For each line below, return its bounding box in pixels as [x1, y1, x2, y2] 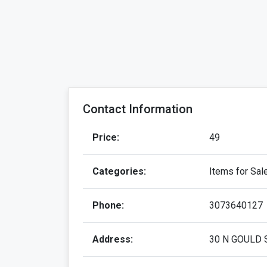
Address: [92, 234, 133, 246]
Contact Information [83, 102, 193, 117]
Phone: [92, 200, 124, 212]
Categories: [92, 166, 146, 178]
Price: [92, 132, 119, 144]
